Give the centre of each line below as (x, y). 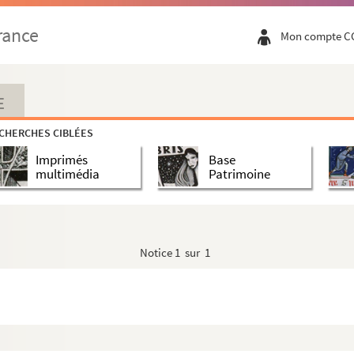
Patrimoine (239, 173)
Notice (157, 252)
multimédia (68, 173)
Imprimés (62, 159)
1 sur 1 (192, 252)
